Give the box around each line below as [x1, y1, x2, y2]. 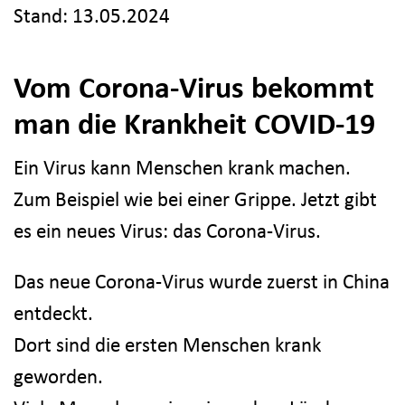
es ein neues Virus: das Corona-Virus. [14, 217, 321, 243]
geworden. [14, 363, 103, 389]
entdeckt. [14, 299, 93, 325]
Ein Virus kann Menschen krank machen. [14, 154, 351, 180]
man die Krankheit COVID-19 [14, 105, 375, 143]
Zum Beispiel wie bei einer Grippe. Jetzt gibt [14, 185, 377, 212]
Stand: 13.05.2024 [14, 3, 170, 29]
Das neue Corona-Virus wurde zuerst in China [14, 268, 390, 294]
